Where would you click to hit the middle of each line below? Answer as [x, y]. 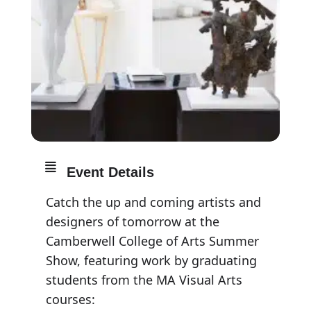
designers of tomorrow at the [132, 222]
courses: [70, 300]
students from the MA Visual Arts [144, 280]
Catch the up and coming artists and [153, 202]
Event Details [110, 173]
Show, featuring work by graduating [151, 261]
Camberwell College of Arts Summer [152, 241]
